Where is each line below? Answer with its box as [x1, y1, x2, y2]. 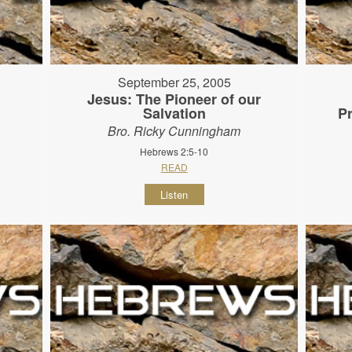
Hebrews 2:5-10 [140, 144, 209, 158]
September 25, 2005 [117, 72, 231, 91]
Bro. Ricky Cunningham [108, 121, 241, 140]
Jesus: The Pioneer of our [87, 88, 262, 109]
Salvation [142, 102, 206, 123]
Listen [160, 186, 189, 202]
